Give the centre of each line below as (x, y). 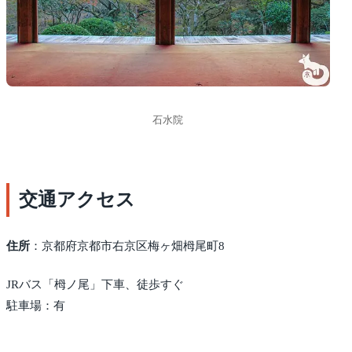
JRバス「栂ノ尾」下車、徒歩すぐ (95, 285)
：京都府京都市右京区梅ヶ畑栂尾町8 (127, 246)
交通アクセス (77, 199)
